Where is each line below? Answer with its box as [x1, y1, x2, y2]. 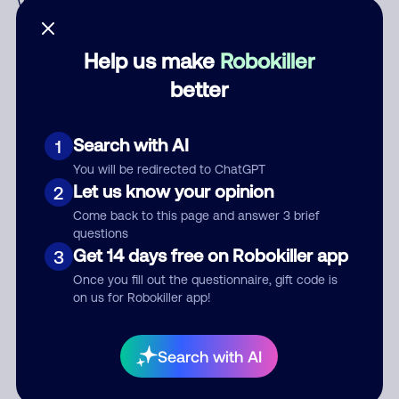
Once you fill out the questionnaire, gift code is [72, 273, 338, 287]
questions [72, 226, 128, 240]
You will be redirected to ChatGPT [72, 162, 265, 176]
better [170, 76, 229, 102]
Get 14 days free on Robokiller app [72, 244, 348, 265]
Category [18, 85, 77, 101]
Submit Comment [143, 346, 256, 363]
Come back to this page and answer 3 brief [72, 208, 320, 223]
